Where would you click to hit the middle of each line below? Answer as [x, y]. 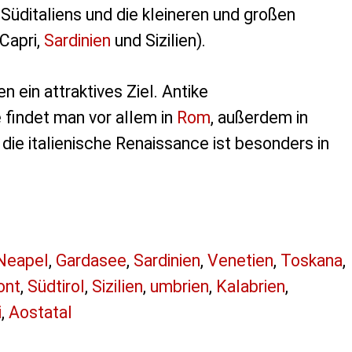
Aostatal [40, 313]
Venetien [240, 261]
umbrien [179, 287]
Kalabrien [250, 287]
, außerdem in [259, 118]
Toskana [311, 261]
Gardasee [91, 261]
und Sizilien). [158, 41]
